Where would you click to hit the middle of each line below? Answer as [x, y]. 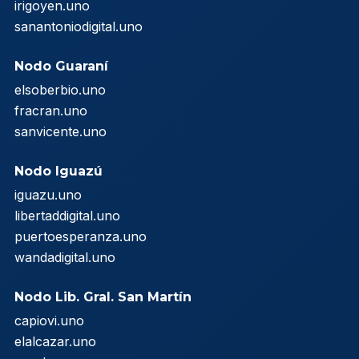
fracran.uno [51, 110]
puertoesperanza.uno [81, 236]
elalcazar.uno [55, 341]
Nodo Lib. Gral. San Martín [103, 296]
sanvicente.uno [61, 131]
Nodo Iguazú [58, 171]
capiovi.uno [49, 320]
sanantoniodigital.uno [79, 26]
